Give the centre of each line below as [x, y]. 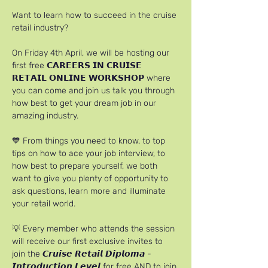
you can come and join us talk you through [95, 91]
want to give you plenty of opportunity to [91, 179]
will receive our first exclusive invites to [89, 241]
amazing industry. [45, 116]
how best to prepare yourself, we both [86, 166]
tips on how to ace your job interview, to [90, 153]
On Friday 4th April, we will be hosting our [92, 53]
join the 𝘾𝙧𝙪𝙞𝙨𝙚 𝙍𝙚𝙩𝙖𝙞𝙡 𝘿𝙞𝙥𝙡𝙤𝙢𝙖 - [83, 254]
